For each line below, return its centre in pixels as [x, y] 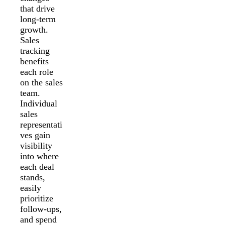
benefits [34, 61]
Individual [39, 103]
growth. [38, 29]
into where [39, 156]
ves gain [35, 135]
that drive [37, 8]
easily [31, 188]
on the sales [41, 82]
